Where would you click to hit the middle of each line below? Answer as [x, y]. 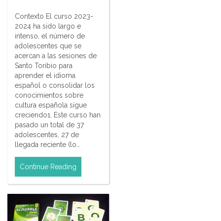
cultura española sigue [51, 105]
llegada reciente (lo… [47, 144]
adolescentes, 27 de [47, 134]
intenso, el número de [50, 36]
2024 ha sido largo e [48, 26]
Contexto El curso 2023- [54, 16]
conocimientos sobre [49, 95]
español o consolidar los [55, 85]
